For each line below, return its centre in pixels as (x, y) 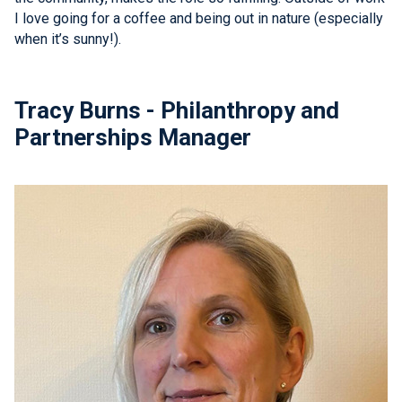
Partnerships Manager (133, 138)
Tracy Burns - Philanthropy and (177, 111)
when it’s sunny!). (68, 39)
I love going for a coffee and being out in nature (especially (199, 18)
